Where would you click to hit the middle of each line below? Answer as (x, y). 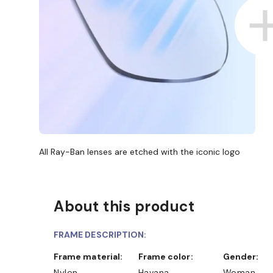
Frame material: (91, 256)
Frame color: (168, 256)
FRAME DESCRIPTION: (100, 234)
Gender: (244, 256)
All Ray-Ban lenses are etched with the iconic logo (140, 151)
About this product (124, 206)
